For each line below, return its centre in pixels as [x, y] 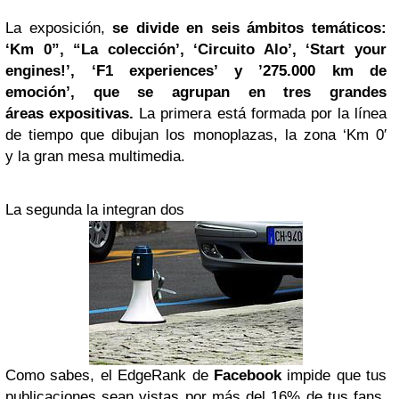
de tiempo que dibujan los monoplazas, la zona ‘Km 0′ [196, 134]
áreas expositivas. [70, 113]
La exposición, [59, 28]
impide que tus [334, 375]
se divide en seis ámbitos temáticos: [250, 28]
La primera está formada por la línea [260, 113]
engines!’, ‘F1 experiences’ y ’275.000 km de [196, 70]
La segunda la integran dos [95, 209]
